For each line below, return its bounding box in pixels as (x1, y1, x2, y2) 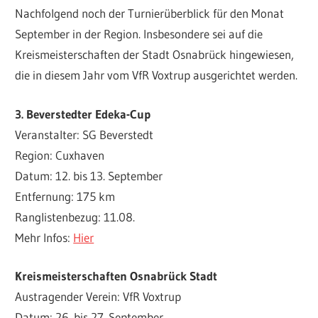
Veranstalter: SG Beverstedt (15, 126, 154, 142)
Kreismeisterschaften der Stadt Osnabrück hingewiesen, (15, 47, 295, 62)
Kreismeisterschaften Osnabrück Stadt (15, 268, 218, 284)
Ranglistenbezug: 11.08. (15, 209, 136, 224)
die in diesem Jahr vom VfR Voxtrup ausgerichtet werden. (15, 67, 298, 83)
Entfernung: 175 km (15, 188, 116, 204)
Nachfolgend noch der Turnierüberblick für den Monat (15, 6, 285, 21)
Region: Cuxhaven (15, 147, 105, 163)
